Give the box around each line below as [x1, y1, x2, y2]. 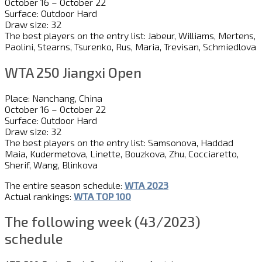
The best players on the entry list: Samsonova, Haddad [5, 136, 233, 148]
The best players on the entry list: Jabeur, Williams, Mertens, [5, 29, 256, 41]
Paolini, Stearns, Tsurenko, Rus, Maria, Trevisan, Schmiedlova [5, 40, 256, 52]
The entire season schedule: [5, 179, 125, 191]
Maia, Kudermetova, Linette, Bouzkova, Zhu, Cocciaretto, [5, 147, 239, 159]
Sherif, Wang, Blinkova [5, 158, 98, 170]
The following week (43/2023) [5, 213, 201, 230]
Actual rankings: [5, 190, 74, 202]
